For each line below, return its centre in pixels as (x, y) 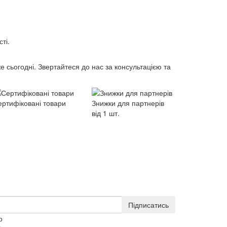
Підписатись (148, 205)
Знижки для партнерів (128, 103)
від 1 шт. (106, 113)
